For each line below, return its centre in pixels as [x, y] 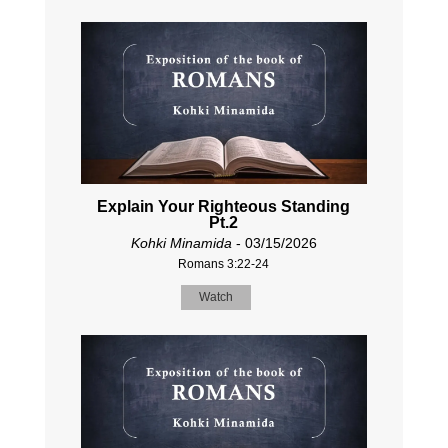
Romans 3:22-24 [224, 263]
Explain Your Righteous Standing [224, 206]
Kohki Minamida [181, 242]
